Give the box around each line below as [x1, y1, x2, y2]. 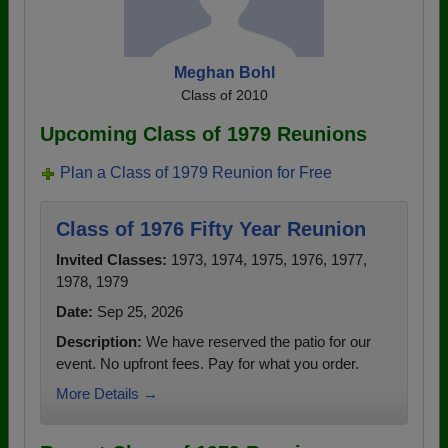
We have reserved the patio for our [142, 333, 371, 351]
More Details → [56, 385, 158, 403]
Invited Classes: [56, 251, 167, 269]
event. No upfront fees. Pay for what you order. [56, 355, 359, 373]
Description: [56, 333, 142, 351]
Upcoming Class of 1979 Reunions [40, 123, 367, 146]
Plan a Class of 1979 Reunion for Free [60, 164, 332, 182]
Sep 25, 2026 [93, 303, 183, 321]
